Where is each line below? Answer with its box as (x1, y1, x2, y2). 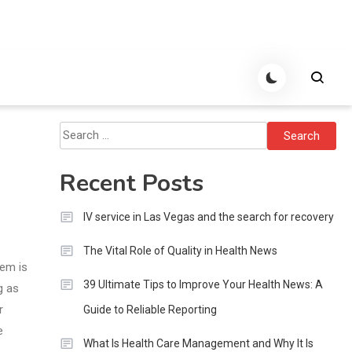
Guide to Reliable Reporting (82, 303, 217, 316)
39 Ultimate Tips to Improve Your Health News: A (82, 278, 323, 291)
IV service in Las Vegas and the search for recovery (82, 211, 334, 223)
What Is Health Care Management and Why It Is (82, 337, 313, 350)
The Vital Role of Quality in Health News (82, 244, 277, 257)
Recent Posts (59, 167, 203, 200)
